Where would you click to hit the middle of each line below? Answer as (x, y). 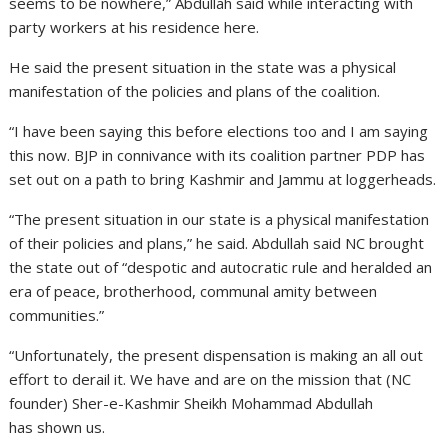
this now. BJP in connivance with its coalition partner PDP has (217, 154)
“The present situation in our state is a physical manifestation (219, 218)
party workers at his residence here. (134, 26)
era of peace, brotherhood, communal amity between (193, 290)
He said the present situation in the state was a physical (203, 66)
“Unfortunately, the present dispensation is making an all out (216, 354)
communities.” (57, 314)
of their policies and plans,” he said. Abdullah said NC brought (217, 242)
